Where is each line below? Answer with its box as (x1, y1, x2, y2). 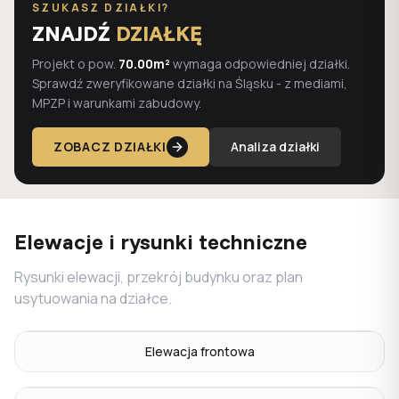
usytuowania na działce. (14, 289, 172, 308)
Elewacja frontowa (144, 343, 255, 360)
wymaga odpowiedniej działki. (170, 55, 350, 72)
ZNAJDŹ (32, 20, 116, 46)
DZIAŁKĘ (116, 20, 202, 46)
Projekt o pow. (32, 55, 118, 72)
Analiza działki (230, 138, 320, 155)
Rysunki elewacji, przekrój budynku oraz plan (14, 267, 303, 287)
